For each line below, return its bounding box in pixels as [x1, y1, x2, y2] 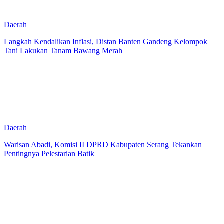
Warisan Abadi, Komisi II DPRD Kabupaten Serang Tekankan [4, 140, 202, 149]
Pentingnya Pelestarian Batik [4, 149, 94, 158]
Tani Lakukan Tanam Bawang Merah [4, 46, 122, 55]
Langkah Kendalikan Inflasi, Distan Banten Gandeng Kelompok [4, 37, 207, 46]
